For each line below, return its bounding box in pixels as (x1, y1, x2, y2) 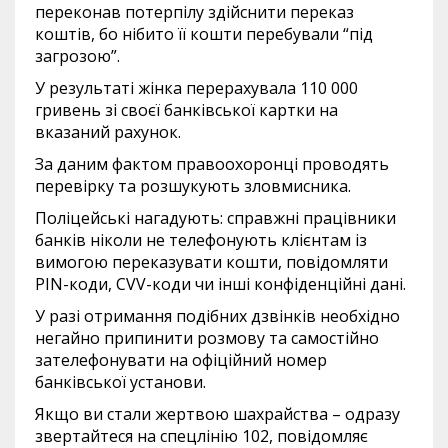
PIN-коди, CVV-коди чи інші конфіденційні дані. (35, 272, 410, 295)
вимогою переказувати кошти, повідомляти (35, 250, 388, 273)
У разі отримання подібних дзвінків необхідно (35, 304, 400, 327)
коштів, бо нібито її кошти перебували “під (35, 22, 373, 45)
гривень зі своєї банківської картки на (35, 98, 338, 121)
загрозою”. (35, 44, 120, 67)
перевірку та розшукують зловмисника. (35, 174, 351, 197)
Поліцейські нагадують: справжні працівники (35, 206, 396, 229)
